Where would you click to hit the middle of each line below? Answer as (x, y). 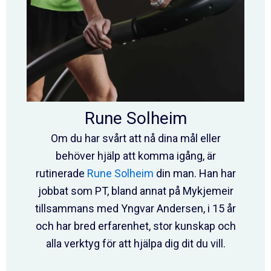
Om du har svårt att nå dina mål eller (135, 138)
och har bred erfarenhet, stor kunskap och (135, 226)
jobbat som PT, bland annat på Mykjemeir (135, 191)
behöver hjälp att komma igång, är (135, 155)
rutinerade (61, 173)
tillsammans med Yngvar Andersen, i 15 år (135, 208)
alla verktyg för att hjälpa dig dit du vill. (135, 243)
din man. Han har (194, 173)
